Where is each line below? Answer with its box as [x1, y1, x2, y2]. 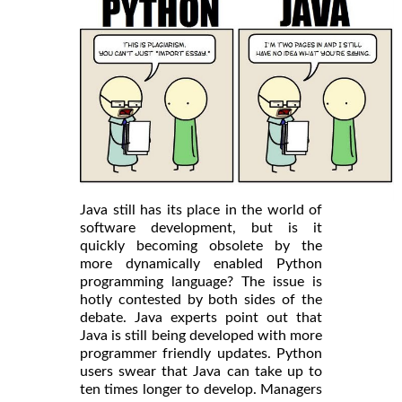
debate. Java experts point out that [80, 310, 322, 325]
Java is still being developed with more [80, 328, 322, 343]
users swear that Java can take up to [80, 363, 322, 379]
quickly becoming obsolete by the [80, 238, 322, 253]
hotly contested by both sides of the [80, 292, 322, 307]
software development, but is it [80, 220, 322, 235]
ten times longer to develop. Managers [80, 381, 322, 397]
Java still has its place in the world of [80, 202, 322, 217]
